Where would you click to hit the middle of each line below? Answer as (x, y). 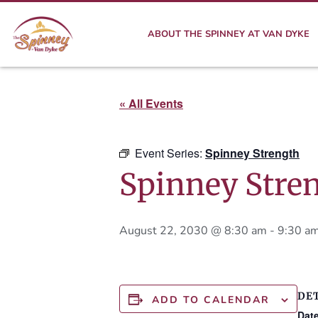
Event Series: (170, 153)
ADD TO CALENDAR (211, 300)
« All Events (151, 103)
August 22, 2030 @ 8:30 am (193, 231)
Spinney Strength (252, 153)
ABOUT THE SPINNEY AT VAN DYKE (228, 34)
